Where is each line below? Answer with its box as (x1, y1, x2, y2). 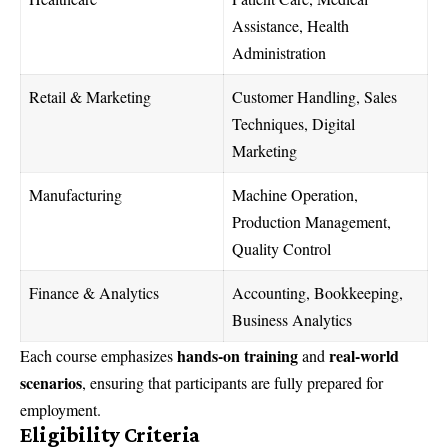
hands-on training (177, 344, 298, 368)
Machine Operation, (232, 184, 358, 206)
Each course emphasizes (20, 345, 177, 367)
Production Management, (232, 211, 391, 233)
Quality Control (232, 238, 331, 260)
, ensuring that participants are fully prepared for (82, 372, 383, 394)
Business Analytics (232, 309, 352, 331)
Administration (232, 42, 326, 64)
